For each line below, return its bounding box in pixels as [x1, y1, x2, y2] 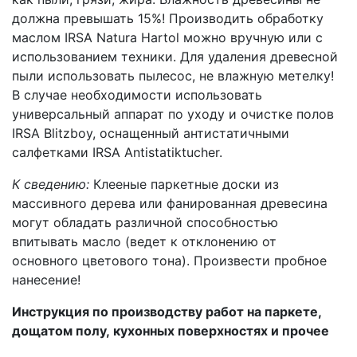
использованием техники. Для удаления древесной [12, 48, 338, 65]
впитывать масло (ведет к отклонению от [12, 233, 277, 249]
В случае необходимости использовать [12, 86, 262, 103]
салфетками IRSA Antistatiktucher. [12, 143, 222, 160]
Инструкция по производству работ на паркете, [12, 303, 322, 320]
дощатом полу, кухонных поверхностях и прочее [12, 322, 329, 339]
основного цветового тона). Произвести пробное [12, 252, 327, 269]
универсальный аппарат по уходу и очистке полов [12, 105, 334, 122]
